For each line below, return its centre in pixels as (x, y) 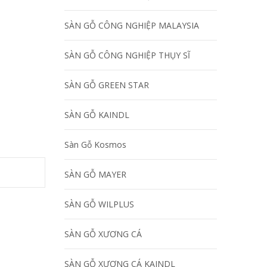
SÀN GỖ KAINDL (97, 115)
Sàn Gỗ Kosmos (95, 145)
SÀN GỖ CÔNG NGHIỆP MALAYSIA (132, 25)
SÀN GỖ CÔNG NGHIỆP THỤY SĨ (127, 55)
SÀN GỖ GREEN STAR (107, 85)
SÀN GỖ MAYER (95, 174)
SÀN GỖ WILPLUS (99, 204)
